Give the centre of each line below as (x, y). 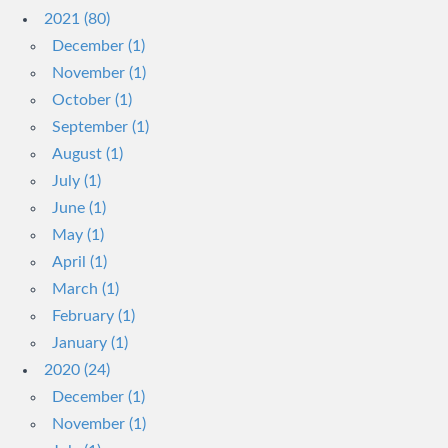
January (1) (90, 343)
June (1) (79, 208)
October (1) (92, 100)
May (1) (78, 235)
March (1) (85, 289)
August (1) (87, 154)
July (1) (76, 181)
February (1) (93, 316)
